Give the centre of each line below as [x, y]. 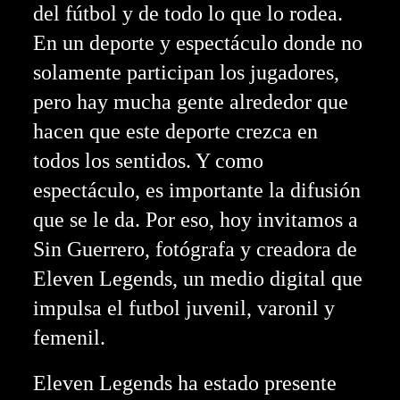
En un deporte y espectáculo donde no [198, 42]
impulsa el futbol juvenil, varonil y [184, 308]
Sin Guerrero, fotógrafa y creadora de [196, 249]
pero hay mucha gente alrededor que [191, 101]
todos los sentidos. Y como [149, 160]
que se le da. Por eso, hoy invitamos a [196, 219]
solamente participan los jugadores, [187, 72]
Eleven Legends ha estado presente [185, 383]
